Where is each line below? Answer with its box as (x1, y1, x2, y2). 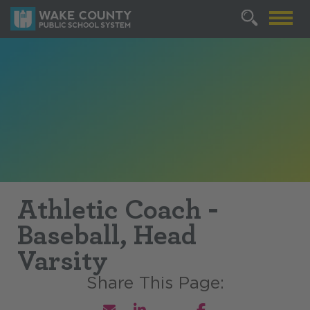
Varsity (17, 244, 108, 277)
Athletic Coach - (17, 192, 219, 226)
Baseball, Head (17, 218, 197, 252)
